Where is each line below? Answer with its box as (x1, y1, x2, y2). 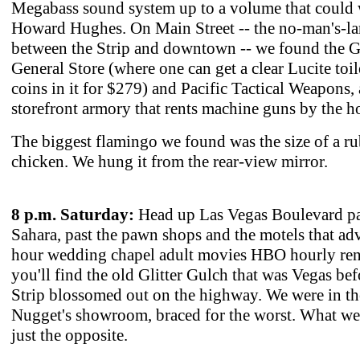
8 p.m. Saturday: (11, 204, 134, 224)
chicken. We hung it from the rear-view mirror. (11, 151, 328, 171)
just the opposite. (11, 325, 128, 345)
